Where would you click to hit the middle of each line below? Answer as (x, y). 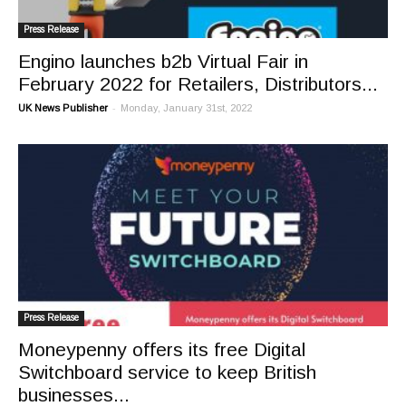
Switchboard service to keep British (167, 372)
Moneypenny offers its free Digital (162, 350)
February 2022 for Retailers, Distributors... (198, 83)
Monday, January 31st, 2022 (186, 107)
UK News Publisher (63, 107)
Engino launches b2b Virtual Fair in (163, 61)
